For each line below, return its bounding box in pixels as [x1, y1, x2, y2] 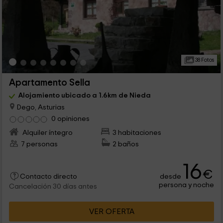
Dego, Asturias [15, 103, 65, 111]
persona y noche [159, 181, 215, 189]
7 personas [20, 140, 58, 148]
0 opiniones [51, 115, 90, 123]
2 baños [112, 140, 139, 148]
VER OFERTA [89, 208, 134, 216]
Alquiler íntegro [20, 129, 73, 137]
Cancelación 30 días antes [8, 183, 97, 191]
